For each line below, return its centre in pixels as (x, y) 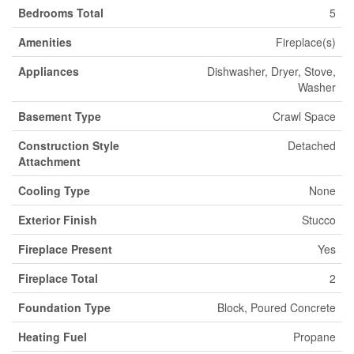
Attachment (49, 161)
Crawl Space (304, 116)
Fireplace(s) (306, 41)
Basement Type (60, 116)
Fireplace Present (65, 249)
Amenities (45, 41)
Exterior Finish (58, 219)
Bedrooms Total (61, 12)
